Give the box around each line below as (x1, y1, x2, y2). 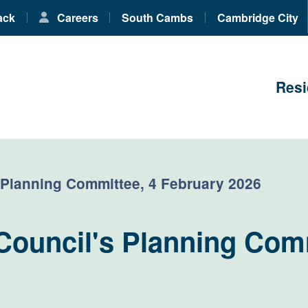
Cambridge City (217, 10, 298, 26)
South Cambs (122, 10, 194, 26)
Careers (54, 10, 98, 26)
